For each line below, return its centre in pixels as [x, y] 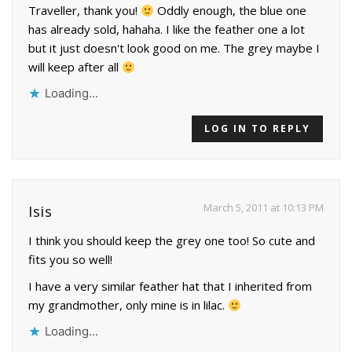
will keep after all [75, 67]
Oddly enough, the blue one [231, 11]
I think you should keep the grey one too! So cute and [172, 241]
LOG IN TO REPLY [257, 129]
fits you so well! [70, 260]
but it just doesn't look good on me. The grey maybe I [174, 48]
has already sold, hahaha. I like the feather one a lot [167, 29]
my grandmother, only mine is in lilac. [128, 305]
